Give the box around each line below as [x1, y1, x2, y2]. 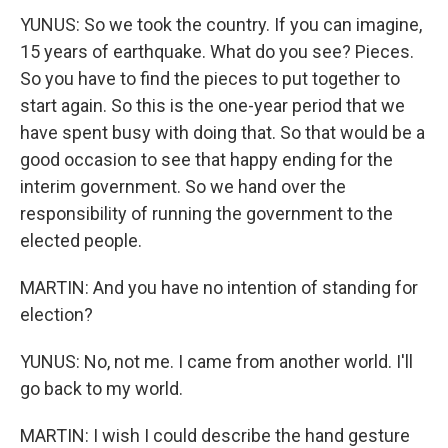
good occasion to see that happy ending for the [20, 149, 393, 170]
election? [20, 304, 93, 325]
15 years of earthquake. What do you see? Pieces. [20, 41, 414, 62]
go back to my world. [20, 378, 183, 399]
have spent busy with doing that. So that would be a [20, 122, 425, 143]
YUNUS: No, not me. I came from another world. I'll [20, 351, 413, 372]
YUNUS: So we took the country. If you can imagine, [20, 14, 422, 35]
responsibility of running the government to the [20, 203, 393, 224]
